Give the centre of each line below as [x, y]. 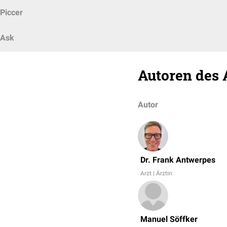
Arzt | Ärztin [156, 173]
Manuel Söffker [169, 219]
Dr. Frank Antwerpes [178, 160]
